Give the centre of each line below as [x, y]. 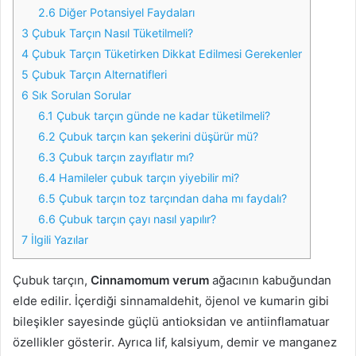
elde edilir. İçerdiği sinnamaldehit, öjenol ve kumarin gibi [171, 300]
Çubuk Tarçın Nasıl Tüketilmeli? [111, 33]
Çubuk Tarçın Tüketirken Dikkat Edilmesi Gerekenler [165, 53]
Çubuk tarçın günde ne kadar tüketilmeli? [162, 115]
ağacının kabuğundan [270, 280]
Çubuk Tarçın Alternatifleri [98, 74]
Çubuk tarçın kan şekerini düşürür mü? [157, 136]
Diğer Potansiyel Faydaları [126, 12]
